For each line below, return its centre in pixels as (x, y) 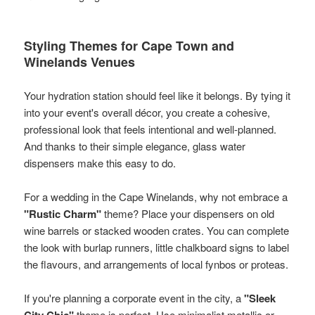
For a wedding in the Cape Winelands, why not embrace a (156, 196)
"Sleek (260, 298)
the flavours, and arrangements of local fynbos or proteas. (156, 264)
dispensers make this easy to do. (100, 162)
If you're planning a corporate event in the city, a (134, 297)
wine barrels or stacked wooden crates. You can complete (157, 230)
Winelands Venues (80, 62)
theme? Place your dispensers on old (188, 213)
